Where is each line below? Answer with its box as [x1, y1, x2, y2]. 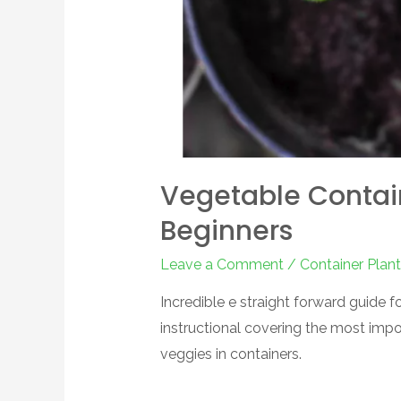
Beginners [159, 211, 293, 250]
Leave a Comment [159, 255, 284, 273]
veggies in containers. [159, 345, 302, 363]
